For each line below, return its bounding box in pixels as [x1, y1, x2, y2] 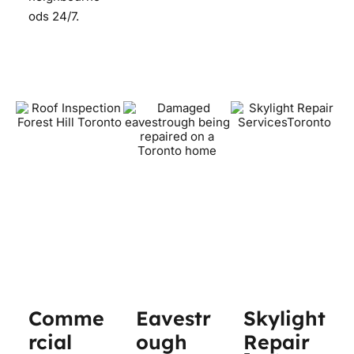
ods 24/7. [28, 8, 79, 24]
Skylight [243, 305, 326, 330]
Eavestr [136, 305, 211, 330]
